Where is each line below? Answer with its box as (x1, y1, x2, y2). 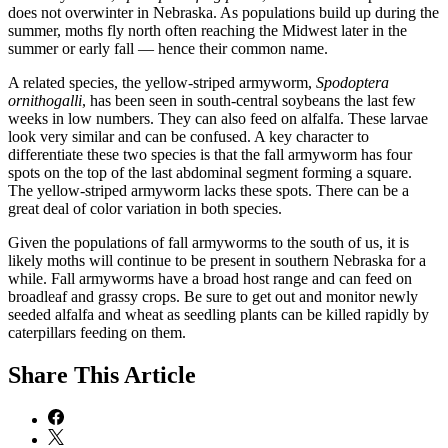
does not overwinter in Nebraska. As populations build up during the (8, 4, 439, 22)
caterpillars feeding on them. (8, 324, 186, 342)
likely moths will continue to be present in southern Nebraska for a (8, 252, 426, 270)
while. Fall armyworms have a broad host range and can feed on (8, 270, 412, 288)
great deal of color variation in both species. (8, 200, 282, 218)
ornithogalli (8, 92, 82, 110)
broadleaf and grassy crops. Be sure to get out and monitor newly (8, 288, 418, 306)
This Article (74, 362, 196, 389)
